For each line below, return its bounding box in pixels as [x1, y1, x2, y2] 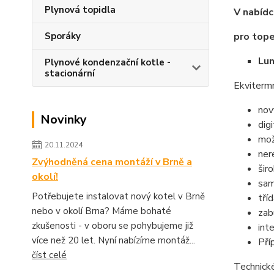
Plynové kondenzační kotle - [45, 56, 171, 68]
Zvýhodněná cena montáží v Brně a [32, 155, 192, 169]
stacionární [45, 67, 95, 80]
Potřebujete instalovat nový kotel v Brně [32, 190, 205, 202]
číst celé [32, 249, 67, 261]
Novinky [40, 111, 87, 128]
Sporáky [45, 30, 81, 42]
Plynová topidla [45, 4, 116, 16]
